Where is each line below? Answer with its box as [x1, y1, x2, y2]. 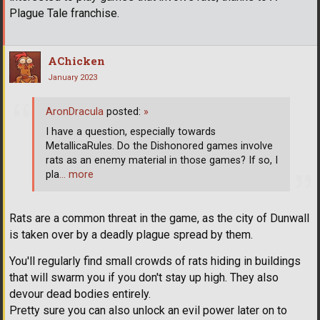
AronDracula [46, 106, 104, 119]
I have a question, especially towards [46, 126, 216, 139]
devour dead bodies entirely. [9, 287, 151, 301]
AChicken [48, 53, 105, 68]
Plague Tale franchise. [9, 6, 119, 20]
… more [59, 169, 94, 181]
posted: [104, 106, 144, 119]
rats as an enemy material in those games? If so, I [46, 154, 278, 167]
